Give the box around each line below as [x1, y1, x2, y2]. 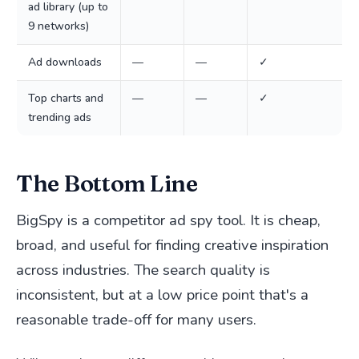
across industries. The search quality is [16, 260, 270, 280]
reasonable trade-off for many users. [16, 309, 256, 330]
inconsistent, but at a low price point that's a [16, 284, 309, 305]
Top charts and [28, 91, 103, 106]
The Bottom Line [16, 169, 198, 197]
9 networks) [28, 18, 89, 34]
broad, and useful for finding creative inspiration [16, 235, 329, 256]
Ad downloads [28, 54, 102, 70]
